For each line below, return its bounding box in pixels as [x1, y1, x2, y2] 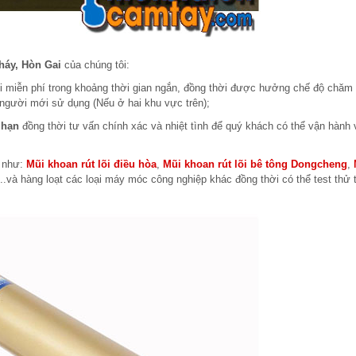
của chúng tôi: [61, 59, 130, 71]
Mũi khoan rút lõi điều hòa [26, 158, 157, 170]
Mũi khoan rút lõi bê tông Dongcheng [163, 158, 347, 170]
